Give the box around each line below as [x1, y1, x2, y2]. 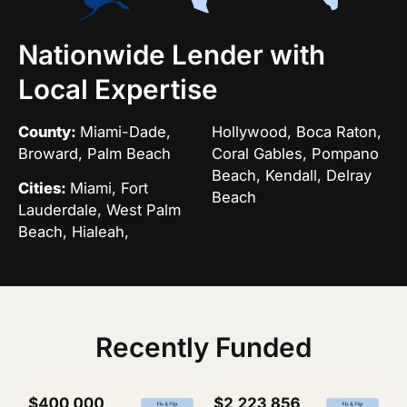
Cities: [18, 179, 70, 198]
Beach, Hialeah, [18, 223, 129, 242]
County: [18, 122, 80, 141]
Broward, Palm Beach [18, 144, 171, 163]
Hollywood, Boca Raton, [211, 122, 382, 141]
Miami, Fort [70, 179, 148, 198]
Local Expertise [18, 72, 218, 105]
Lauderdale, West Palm [18, 201, 181, 220]
